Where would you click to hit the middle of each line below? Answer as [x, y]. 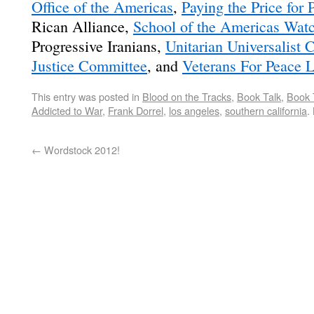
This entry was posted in [87, 96]
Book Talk [259, 96]
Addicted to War [67, 110]
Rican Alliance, [82, 26]
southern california [266, 110]
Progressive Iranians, [98, 46]
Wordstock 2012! [81, 150]
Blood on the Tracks [187, 96]
